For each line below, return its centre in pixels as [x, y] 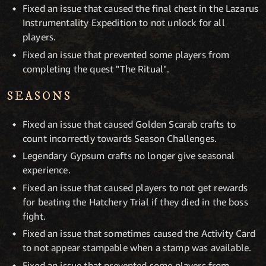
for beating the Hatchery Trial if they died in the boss [135, 202]
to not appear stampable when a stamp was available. [137, 248]
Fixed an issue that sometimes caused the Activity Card [139, 234]
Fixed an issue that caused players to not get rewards [135, 187]
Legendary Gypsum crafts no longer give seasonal [129, 156]
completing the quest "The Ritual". [96, 69]
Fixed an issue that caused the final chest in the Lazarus [141, 8]
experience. [47, 170]
